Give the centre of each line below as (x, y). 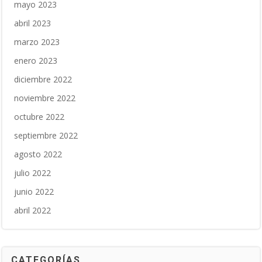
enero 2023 (36, 61)
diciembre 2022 (43, 79)
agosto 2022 (38, 154)
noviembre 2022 (45, 98)
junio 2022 (34, 192)
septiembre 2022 (46, 135)
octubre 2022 (39, 117)
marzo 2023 (37, 42)
